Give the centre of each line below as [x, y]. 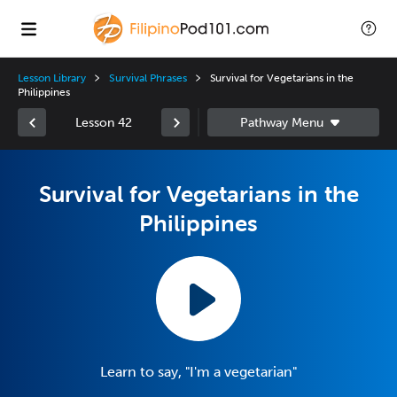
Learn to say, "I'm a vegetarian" [198, 372]
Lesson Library [52, 78]
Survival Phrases [148, 78]
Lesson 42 [104, 122]
